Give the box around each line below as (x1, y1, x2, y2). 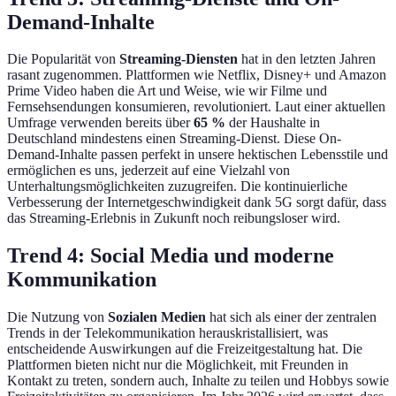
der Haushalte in (225, 115, 320, 131)
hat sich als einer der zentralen (206, 309, 377, 325)
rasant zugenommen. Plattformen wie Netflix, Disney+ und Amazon (7, 67, 386, 83)
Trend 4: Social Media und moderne (7, 244, 334, 268)
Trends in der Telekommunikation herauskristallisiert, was (7, 325, 328, 341)
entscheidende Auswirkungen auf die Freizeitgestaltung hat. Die (7, 341, 362, 357)
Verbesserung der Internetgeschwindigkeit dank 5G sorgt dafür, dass (7, 194, 386, 210)
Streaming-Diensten (119, 51, 238, 67)
